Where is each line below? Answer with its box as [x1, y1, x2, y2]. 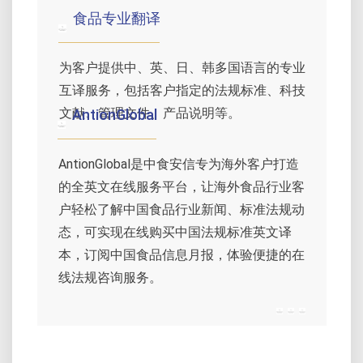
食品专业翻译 [73, 10, 160, 28]
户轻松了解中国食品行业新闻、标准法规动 [58, 201, 305, 217]
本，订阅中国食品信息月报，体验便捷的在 [58, 246, 305, 263]
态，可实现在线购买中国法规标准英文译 [58, 224, 292, 240]
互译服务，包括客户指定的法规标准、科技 [59, 83, 305, 99]
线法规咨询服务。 [58, 269, 162, 285]
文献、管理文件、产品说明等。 [59, 105, 241, 122]
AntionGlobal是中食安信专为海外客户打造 [58, 156, 299, 172]
